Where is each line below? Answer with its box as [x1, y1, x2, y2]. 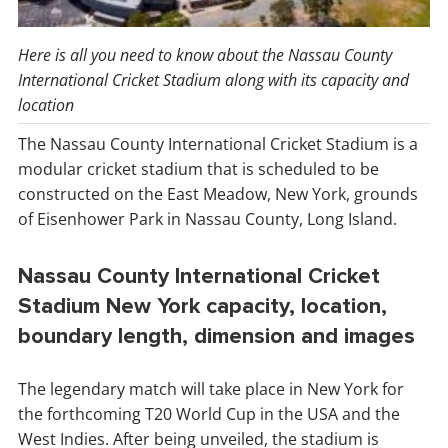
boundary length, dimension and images [18, 323, 415, 351]
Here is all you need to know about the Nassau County [18, 44, 392, 67]
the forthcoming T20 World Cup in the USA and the [18, 403, 400, 426]
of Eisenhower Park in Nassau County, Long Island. [18, 208, 397, 231]
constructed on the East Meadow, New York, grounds [18, 183, 418, 206]
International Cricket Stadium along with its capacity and [18, 69, 409, 92]
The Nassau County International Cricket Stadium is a [18, 133, 418, 156]
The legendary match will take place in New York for [18, 378, 404, 401]
